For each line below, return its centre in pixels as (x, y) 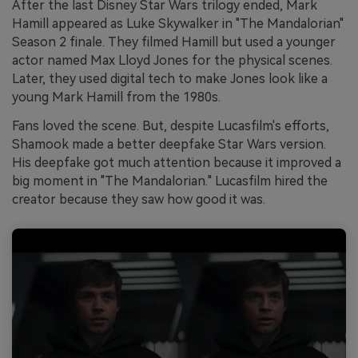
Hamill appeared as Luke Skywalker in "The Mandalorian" (178, 23)
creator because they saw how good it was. (139, 199)
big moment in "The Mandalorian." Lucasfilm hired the (170, 181)
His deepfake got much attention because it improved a (177, 162)
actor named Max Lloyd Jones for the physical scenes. (172, 60)
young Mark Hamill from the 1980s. (116, 97)
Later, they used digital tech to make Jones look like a (170, 78)
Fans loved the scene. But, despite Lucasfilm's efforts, (171, 125)
